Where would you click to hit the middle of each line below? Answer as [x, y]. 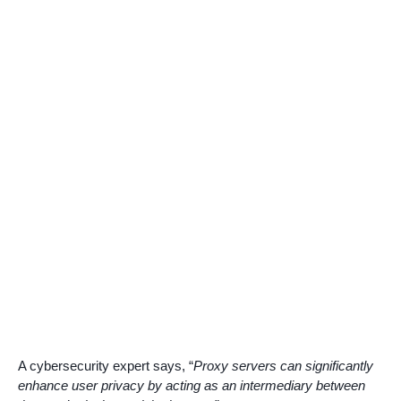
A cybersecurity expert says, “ [106, 366]
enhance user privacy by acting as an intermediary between [192, 386]
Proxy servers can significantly [283, 366]
